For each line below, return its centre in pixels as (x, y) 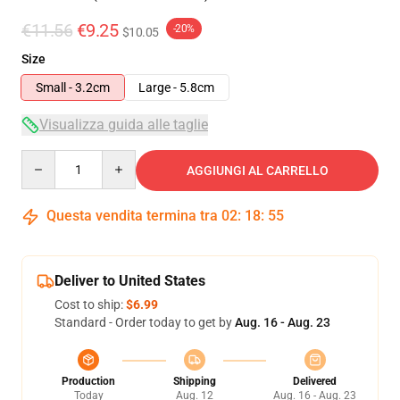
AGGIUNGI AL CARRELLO (257, 171)
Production (88, 381)
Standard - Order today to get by (145, 322)
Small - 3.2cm (73, 87)
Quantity (45, 158)
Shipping (194, 381)
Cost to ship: (90, 304)
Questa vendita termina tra (132, 216)
